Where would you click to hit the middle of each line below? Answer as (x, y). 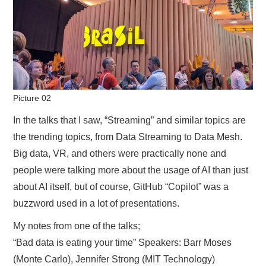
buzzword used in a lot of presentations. (96, 203)
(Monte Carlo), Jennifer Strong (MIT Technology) (114, 259)
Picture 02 (32, 98)
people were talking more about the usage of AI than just (131, 170)
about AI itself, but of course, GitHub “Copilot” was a (121, 186)
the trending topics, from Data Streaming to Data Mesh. (128, 137)
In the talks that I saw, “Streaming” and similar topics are (130, 120)
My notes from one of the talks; (77, 226)
